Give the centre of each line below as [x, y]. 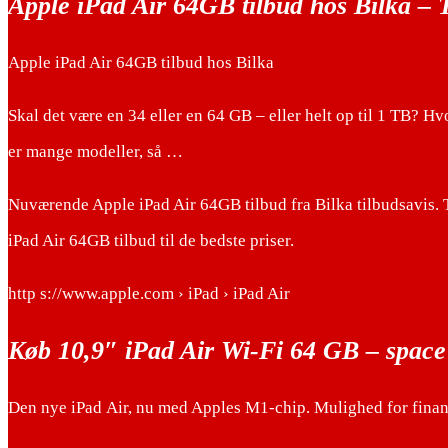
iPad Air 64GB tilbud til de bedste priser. [151, 241]
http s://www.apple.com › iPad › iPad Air [149, 294]
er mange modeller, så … [95, 152]
